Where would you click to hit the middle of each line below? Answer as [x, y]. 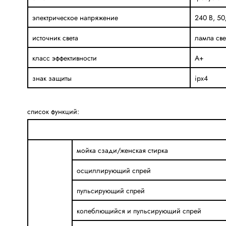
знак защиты [52, 78]
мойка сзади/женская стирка [122, 150]
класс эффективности [64, 58]
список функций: [53, 111]
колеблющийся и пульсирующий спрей [139, 211]
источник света [55, 38]
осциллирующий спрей [114, 170]
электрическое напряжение [75, 17]
